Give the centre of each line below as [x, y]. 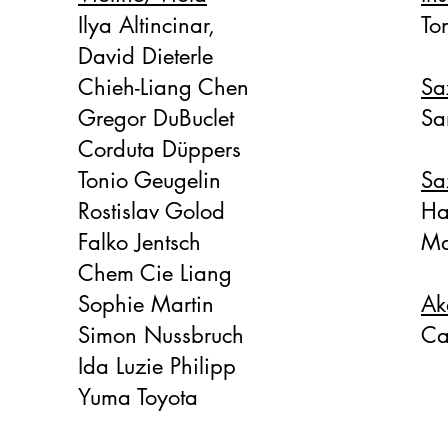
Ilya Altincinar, [146, 25]
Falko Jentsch [139, 242]
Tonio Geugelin [149, 180]
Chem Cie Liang [155, 273]
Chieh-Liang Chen [167, 87]
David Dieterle [145, 56]
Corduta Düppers [159, 149]
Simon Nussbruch [161, 335]
